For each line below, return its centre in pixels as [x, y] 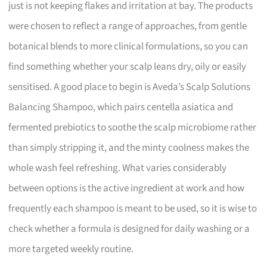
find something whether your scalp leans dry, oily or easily [128, 66]
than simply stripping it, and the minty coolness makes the [129, 148]
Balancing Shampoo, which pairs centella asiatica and [121, 107]
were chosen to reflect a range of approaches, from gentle [128, 26]
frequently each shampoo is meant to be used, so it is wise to [133, 208]
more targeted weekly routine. [71, 249]
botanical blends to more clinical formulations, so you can [128, 46]
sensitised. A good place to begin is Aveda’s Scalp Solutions [130, 87]
